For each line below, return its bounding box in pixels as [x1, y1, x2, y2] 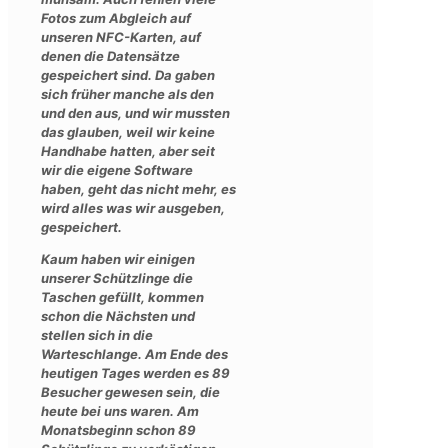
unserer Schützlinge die [41, 269, 193, 286]
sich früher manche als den [41, 85, 214, 102]
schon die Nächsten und [41, 307, 195, 324]
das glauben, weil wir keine [41, 123, 215, 140]
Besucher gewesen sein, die [41, 383, 220, 400]
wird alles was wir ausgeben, [41, 199, 225, 216]
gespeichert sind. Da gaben [41, 66, 215, 83]
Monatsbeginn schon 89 [41, 421, 196, 438]
